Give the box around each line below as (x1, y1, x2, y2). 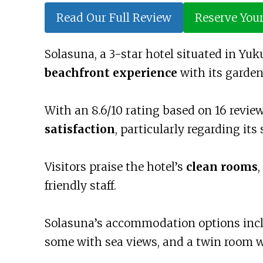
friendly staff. (44, 178, 116, 193)
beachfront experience (44, 66, 177, 80)
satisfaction (44, 122, 115, 137)
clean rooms (186, 160, 258, 174)
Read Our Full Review (56, 11, 171, 25)
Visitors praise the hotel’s (44, 160, 186, 174)
